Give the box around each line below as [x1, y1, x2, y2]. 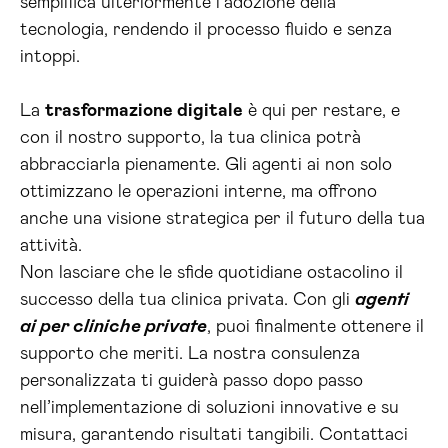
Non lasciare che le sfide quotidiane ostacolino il [20, 264, 403, 282]
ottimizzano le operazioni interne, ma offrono [20, 183, 377, 201]
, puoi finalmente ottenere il [207, 318, 424, 336]
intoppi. [20, 48, 80, 66]
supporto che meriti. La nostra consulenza [20, 345, 360, 363]
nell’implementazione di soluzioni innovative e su [20, 399, 399, 417]
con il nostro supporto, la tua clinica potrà [20, 129, 361, 147]
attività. [20, 237, 82, 255]
